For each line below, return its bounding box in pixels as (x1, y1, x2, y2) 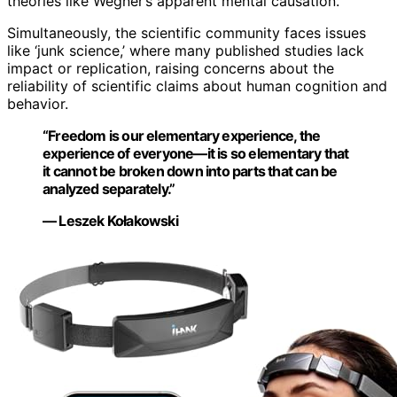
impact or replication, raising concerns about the (7, 59, 334, 78)
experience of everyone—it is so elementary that (43, 144, 349, 163)
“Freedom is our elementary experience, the (43, 127, 321, 145)
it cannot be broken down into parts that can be (43, 162, 338, 181)
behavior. (7, 95, 68, 113)
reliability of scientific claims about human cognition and (7, 77, 387, 96)
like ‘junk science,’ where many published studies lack (7, 42, 364, 60)
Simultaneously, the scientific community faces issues (7, 24, 366, 43)
